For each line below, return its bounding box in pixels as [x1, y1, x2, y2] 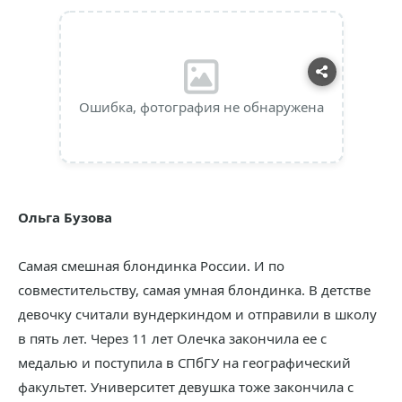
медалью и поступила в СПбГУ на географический [18, 354, 351, 371]
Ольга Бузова [18, 208, 112, 226]
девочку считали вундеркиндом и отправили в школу [18, 305, 377, 323]
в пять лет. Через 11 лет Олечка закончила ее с [18, 329, 327, 347]
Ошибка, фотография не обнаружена [78, 98, 324, 116]
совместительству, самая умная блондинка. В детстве [18, 281, 371, 299]
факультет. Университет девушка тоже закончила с [18, 378, 354, 396]
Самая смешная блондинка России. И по [18, 257, 284, 275]
